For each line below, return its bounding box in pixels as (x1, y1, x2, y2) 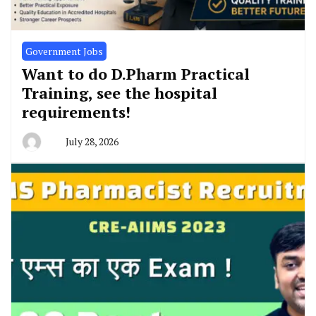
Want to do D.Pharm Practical (22, 63, 250, 84)
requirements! (22, 101, 130, 122)
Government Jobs (25, 44, 103, 58)
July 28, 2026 (66, 134, 119, 148)
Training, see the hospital (22, 82, 217, 103)
